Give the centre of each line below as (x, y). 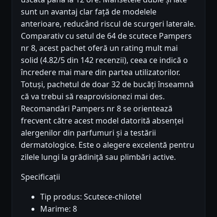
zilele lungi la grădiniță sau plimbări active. (98, 157)
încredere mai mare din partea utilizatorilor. (101, 72)
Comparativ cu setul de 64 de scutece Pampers (106, 36)
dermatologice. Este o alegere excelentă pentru (108, 145)
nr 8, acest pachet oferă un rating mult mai (99, 48)
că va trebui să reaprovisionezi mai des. (93, 97)
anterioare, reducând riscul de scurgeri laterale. (108, 24)
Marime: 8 (59, 209)
